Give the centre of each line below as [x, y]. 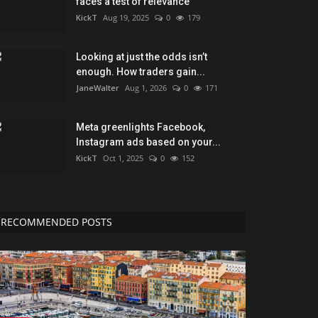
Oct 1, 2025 [123, 158]
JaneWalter [98, 88]
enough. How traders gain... [141, 72]
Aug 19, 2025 [126, 18]
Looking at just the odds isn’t [142, 57]
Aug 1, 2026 [146, 88]
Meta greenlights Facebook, [141, 127]
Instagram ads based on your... [148, 142]
